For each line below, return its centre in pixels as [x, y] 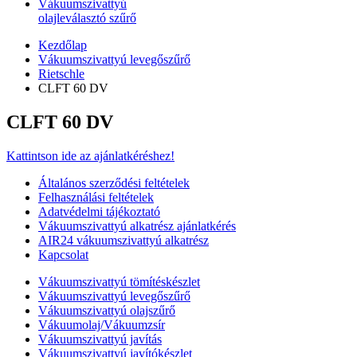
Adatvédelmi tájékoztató [99, 211]
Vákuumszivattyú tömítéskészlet [119, 281]
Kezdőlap [63, 45]
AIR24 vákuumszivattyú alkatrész [124, 240]
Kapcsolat [63, 254]
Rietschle [61, 74]
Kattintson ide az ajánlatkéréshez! [90, 155]
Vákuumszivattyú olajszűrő [107, 310]
